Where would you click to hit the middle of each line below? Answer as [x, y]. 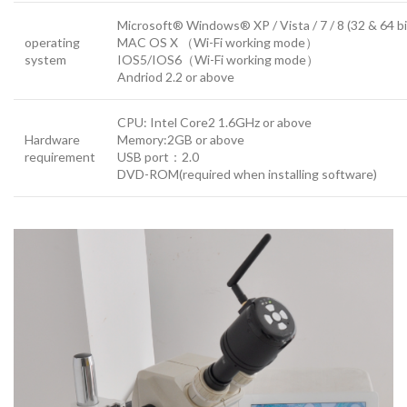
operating [52, 42]
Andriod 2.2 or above [176, 76]
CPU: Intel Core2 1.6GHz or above [214, 122]
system [45, 59]
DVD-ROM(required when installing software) [247, 174]
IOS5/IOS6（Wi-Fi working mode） [218, 59]
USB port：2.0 [158, 156]
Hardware [52, 139]
